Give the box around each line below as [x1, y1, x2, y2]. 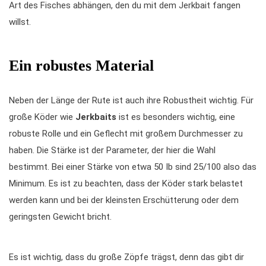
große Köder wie [9, 112, 75, 122]
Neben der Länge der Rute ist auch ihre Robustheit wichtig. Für [9, 95, 254, 106]
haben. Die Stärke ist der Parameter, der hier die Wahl [9, 145, 216, 156]
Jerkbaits [75, 112, 116, 122]
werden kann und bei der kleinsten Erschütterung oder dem [9, 195, 239, 205]
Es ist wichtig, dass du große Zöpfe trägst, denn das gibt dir [9, 252, 244, 262]
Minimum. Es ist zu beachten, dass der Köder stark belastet [9, 178, 243, 189]
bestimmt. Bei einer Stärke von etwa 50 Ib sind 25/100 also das [9, 161, 256, 172]
